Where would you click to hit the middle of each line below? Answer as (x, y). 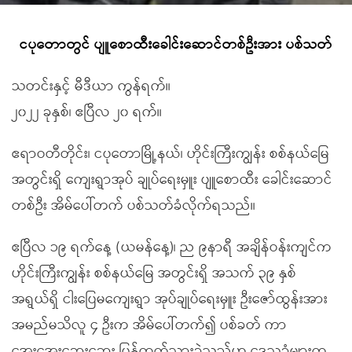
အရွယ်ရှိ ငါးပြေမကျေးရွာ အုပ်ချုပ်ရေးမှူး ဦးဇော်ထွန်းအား (170, 299)
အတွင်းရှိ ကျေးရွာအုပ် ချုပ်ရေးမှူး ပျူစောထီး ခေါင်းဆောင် (172, 180)
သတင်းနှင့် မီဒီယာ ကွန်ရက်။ (91, 86)
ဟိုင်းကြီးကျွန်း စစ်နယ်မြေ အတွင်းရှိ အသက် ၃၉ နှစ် (154, 273)
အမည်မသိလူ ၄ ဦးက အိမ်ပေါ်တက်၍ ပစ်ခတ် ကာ (149, 325)
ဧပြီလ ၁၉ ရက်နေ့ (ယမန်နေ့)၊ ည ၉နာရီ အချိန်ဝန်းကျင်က (172, 247)
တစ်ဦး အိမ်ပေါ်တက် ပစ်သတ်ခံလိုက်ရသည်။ (134, 206)
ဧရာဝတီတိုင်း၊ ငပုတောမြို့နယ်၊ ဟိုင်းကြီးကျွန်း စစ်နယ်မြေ (170, 154)
